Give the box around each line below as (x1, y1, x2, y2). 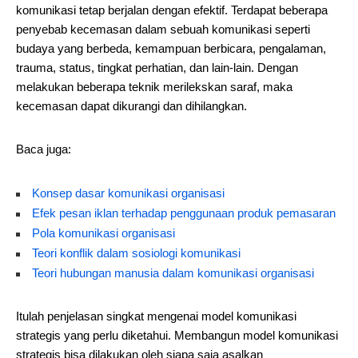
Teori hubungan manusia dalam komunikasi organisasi (32, 266, 314, 280)
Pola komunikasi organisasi (32, 226, 175, 240)
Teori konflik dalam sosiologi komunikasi (32, 246, 241, 260)
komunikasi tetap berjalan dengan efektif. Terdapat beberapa (16, 3, 328, 17)
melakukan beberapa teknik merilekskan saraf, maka (16, 80, 292, 93)
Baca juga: (16, 142, 71, 156)
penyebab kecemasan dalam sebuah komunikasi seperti (16, 22, 310, 36)
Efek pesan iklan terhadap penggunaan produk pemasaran (32, 206, 336, 220)
